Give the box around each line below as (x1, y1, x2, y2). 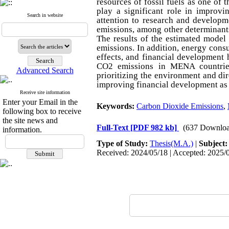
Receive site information (19, 89, 70, 95)
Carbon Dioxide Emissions (136, 102, 223, 110)
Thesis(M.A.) (150, 139, 193, 148)
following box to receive (3, 107, 81, 116)
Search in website (27, 12, 63, 18)
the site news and (3, 116, 58, 125)
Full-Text (97, 123, 130, 132)
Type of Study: (97, 139, 150, 148)
